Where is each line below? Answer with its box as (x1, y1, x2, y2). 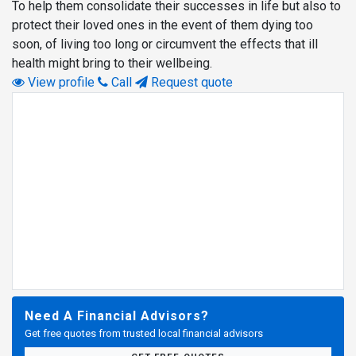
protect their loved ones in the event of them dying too (12, 17, 313, 33)
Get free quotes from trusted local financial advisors (25, 327, 263, 339)
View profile (25, 74, 95, 90)
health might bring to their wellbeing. (12, 55, 212, 71)
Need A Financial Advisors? (25, 308, 209, 323)
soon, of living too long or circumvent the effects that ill (12, 36, 318, 52)
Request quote (148, 74, 233, 90)
